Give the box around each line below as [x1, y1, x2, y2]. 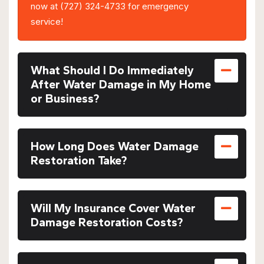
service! [30, 15, 63, 27]
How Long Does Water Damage [30, 138, 199, 153]
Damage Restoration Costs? [30, 214, 183, 229]
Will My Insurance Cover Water [30, 200, 196, 215]
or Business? [30, 91, 99, 105]
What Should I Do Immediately [30, 62, 194, 77]
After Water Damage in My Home [30, 77, 211, 91]
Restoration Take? [30, 153, 127, 167]
